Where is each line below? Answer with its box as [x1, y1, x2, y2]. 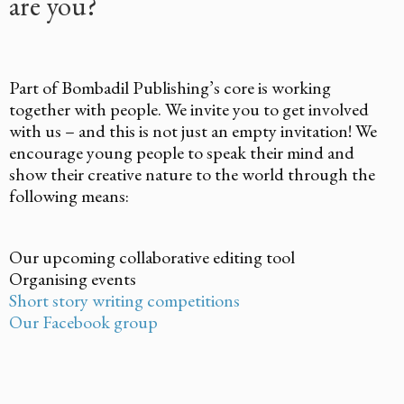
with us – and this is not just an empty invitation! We [9, 118, 377, 142]
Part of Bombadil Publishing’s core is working [9, 75, 331, 99]
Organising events [9, 266, 136, 290]
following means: [9, 183, 129, 207]
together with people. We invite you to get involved [9, 96, 369, 121]
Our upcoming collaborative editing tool [9, 244, 295, 269]
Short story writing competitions [9, 288, 240, 312]
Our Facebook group [9, 309, 158, 334]
